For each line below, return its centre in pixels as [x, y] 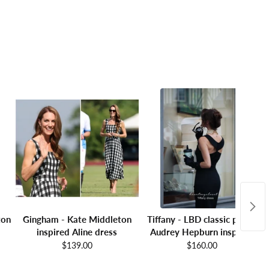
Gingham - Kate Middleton [77, 219]
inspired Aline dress [77, 231]
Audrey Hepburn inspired [202, 231]
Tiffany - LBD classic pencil [202, 219]
